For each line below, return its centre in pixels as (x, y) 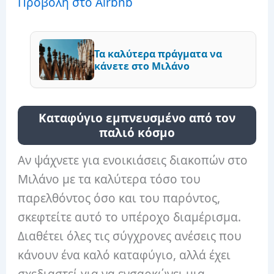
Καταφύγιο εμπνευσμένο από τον (137, 118)
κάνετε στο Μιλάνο (142, 66)
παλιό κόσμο (137, 132)
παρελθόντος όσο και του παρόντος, (119, 198)
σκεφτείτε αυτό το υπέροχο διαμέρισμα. (130, 217)
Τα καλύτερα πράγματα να (158, 54)
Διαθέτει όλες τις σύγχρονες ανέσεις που (130, 236)
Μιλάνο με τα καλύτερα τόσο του (109, 179)
